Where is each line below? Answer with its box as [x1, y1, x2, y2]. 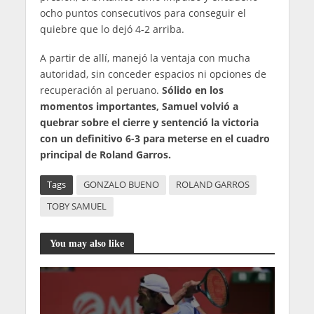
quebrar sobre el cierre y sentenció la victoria [39, 116, 259, 130]
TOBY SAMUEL [46, 200, 107, 213]
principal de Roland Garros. [39, 148, 171, 162]
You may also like [49, 237, 124, 249]
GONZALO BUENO [83, 179, 159, 191]
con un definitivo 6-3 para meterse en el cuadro [39, 132, 270, 146]
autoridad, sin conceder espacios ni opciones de [39, 67, 266, 81]
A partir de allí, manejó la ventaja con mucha [39, 51, 250, 65]
